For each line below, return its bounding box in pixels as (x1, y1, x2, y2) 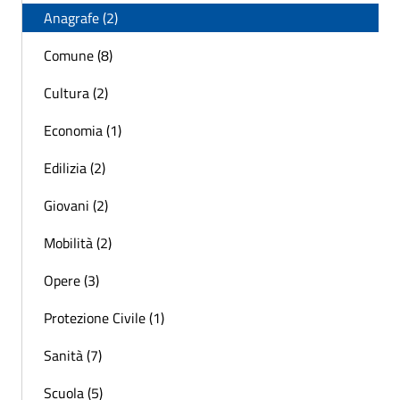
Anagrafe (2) (44, 6, 118, 29)
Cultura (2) (44, 81, 108, 104)
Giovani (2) (44, 194, 108, 216)
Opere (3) (44, 269, 99, 291)
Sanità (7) (44, 344, 102, 366)
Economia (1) (44, 119, 121, 141)
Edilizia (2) (44, 156, 105, 179)
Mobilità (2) (44, 231, 112, 254)
